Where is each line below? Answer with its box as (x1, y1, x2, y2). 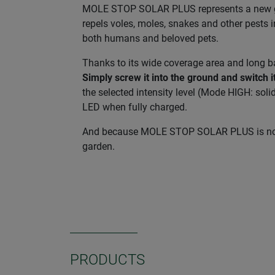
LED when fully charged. (82, 101, 187, 114)
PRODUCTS (70, 251, 145, 269)
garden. (82, 141, 115, 153)
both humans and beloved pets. (82, 33, 219, 45)
